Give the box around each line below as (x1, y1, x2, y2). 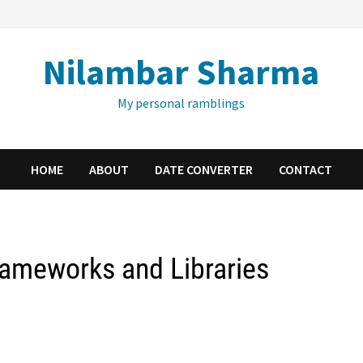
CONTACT (278, 161, 332, 177)
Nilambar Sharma (43, 49, 320, 94)
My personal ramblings (117, 95, 246, 111)
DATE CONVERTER (154, 161, 253, 177)
